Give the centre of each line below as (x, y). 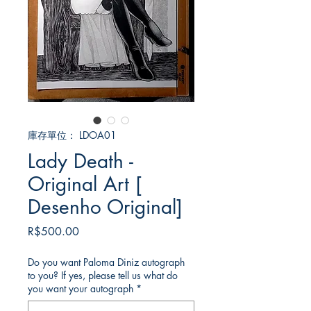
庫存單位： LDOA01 (72, 135)
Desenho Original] (105, 207)
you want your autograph (81, 289)
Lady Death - (81, 161)
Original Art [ (85, 184)
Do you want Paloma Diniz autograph (106, 262)
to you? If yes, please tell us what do (103, 276)
